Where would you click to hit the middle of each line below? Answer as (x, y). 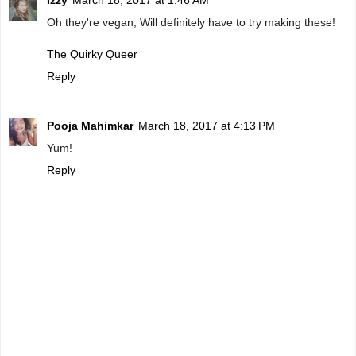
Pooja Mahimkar (90, 126)
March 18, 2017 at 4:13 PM (207, 126)
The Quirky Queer (92, 54)
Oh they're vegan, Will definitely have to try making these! (191, 23)
